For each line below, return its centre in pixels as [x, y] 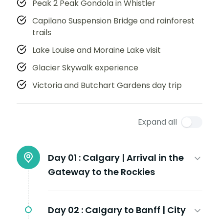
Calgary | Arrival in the [133, 157]
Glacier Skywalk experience [85, 67]
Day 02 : [66, 210]
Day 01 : [64, 157]
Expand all [157, 122]
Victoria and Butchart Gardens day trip [107, 85]
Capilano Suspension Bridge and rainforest [113, 21]
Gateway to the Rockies [101, 172]
